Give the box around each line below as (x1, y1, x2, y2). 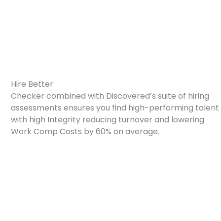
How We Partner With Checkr (11, 67, 125, 78)
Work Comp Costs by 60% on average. (11, 126, 159, 137)
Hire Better (11, 78, 53, 90)
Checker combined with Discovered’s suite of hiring (11, 90, 209, 102)
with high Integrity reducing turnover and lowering (11, 114, 204, 125)
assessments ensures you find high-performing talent (11, 102, 219, 113)
